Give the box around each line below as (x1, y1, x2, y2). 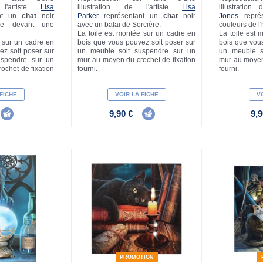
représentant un (99, 11, 164, 20)
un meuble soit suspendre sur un (77, 46, 196, 55)
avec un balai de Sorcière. (77, 20, 163, 29)
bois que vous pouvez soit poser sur (77, 38, 196, 46)
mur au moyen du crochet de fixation (77, 55, 196, 64)
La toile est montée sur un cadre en (77, 29, 196, 38)
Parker (77, 11, 99, 20)
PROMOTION (119, 254, 154, 261)
